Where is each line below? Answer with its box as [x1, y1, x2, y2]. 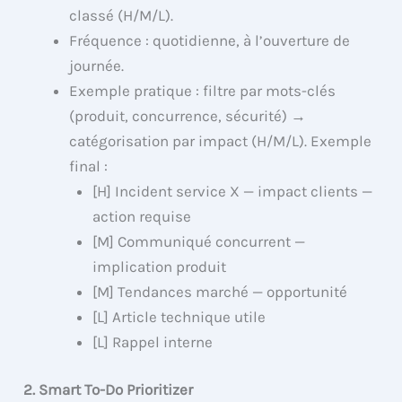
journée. [69, 56, 125, 74]
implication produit [92, 257, 226, 275]
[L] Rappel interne [92, 332, 213, 351]
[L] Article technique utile [92, 307, 266, 326]
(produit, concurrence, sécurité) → [69, 106, 307, 125]
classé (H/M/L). [69, 5, 174, 24]
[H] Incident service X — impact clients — [92, 181, 372, 200]
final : [69, 156, 109, 175]
